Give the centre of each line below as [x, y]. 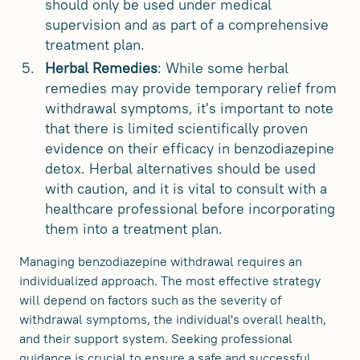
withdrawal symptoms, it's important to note [189, 108]
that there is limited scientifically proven [176, 129]
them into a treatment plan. [134, 229]
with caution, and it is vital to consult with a [186, 189]
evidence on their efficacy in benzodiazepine [190, 149]
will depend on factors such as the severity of [150, 300]
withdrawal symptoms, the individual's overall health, [173, 319]
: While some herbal [223, 68]
